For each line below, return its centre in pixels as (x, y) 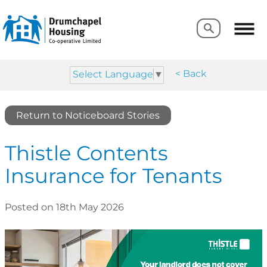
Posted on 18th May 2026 (64, 207)
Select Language (113, 74)
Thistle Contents (86, 153)
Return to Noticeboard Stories (88, 115)
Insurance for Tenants (114, 176)
